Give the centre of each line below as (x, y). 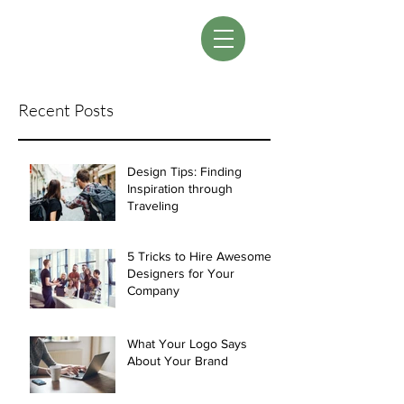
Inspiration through (180, 188)
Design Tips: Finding (184, 171)
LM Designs (128, 38)
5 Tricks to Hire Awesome (199, 256)
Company (153, 290)
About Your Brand (178, 361)
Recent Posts (66, 110)
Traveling (153, 206)
